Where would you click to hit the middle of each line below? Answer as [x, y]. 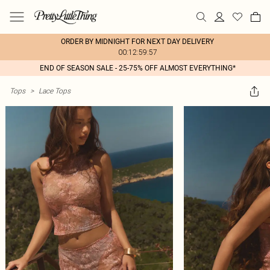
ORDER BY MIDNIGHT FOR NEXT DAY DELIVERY [137, 42]
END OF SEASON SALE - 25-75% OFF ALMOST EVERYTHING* [137, 68]
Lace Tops [55, 91]
